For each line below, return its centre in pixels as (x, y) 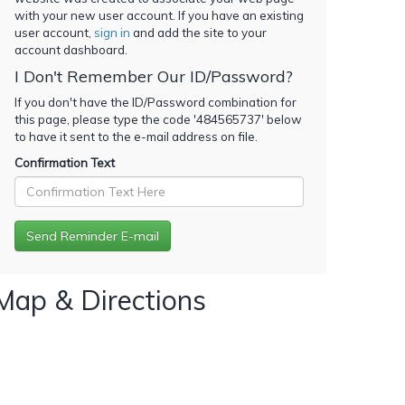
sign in (112, 32)
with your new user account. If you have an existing (159, 15)
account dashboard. (71, 49)
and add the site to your (198, 32)
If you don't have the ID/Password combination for (155, 102)
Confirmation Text (65, 162)
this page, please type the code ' (105, 119)
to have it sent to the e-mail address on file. (136, 136)
